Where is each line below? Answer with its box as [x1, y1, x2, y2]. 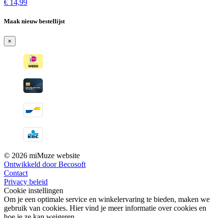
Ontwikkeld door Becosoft [4, 160, 86, 169]
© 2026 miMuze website [4, 151, 80, 160]
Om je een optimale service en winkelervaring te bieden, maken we [4, 195, 210, 204]
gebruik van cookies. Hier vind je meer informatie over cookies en [4, 204, 206, 213]
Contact [4, 169, 28, 178]
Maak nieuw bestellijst [4, 18, 65, 25]
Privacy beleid [4, 178, 48, 186]
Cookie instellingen [4, 186, 63, 195]
